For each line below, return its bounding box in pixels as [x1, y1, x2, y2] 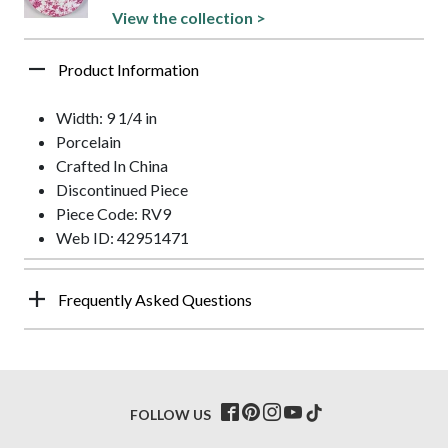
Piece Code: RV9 [56, 203, 171, 223]
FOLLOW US [130, 405, 211, 423]
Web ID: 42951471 [56, 227, 189, 247]
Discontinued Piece [56, 179, 188, 199]
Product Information [58, 59, 199, 79]
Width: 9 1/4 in [56, 107, 157, 127]
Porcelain [56, 131, 121, 151]
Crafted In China [56, 155, 168, 175]
